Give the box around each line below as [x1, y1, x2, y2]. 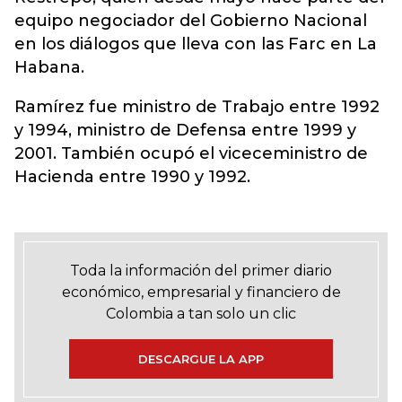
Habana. [14, 57, 84, 77]
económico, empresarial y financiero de [61, 284, 341, 301]
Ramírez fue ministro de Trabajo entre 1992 [14, 97, 380, 117]
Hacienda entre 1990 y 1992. [14, 167, 250, 187]
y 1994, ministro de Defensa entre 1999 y [14, 120, 356, 140]
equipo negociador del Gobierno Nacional [14, 11, 367, 31]
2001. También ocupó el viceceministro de [14, 144, 368, 163]
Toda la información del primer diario [70, 262, 332, 279]
